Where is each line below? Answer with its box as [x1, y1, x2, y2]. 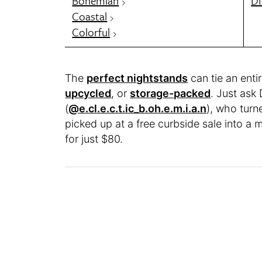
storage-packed [130, 87, 211, 100]
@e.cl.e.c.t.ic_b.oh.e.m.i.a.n [68, 102, 207, 115]
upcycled [65, 87, 112, 100]
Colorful [72, 24, 111, 40]
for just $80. [65, 133, 123, 146]
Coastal [72, 8, 108, 25]
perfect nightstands [87, 72, 188, 85]
